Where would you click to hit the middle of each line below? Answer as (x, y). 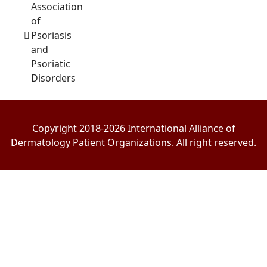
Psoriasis (51, 35)
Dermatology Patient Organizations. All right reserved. (133, 142)
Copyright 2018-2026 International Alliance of (133, 128)
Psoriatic (50, 63)
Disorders (53, 78)
